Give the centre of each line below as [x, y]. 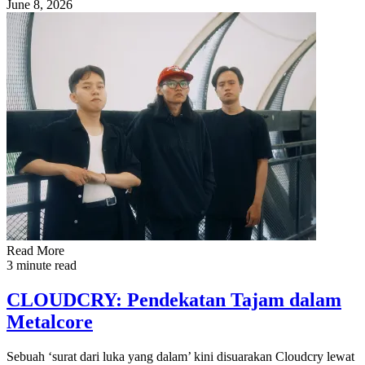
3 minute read [42, 265]
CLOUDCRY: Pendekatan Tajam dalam [174, 299]
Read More [35, 250]
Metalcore [50, 321]
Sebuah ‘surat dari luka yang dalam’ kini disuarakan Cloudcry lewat [180, 356]
